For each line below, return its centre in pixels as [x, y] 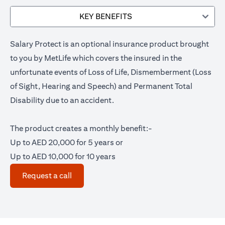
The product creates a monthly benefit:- [81, 128]
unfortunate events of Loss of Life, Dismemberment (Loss [111, 72]
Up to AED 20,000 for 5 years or [67, 142]
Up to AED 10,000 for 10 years [63, 156]
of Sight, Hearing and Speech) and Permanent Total [101, 86]
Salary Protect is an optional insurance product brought [109, 44]
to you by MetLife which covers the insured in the [96, 58]
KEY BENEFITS [105, 16]
